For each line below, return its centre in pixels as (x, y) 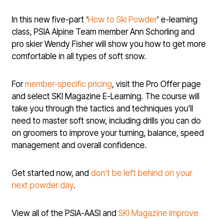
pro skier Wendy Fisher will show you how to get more (109, 44)
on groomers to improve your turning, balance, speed (108, 133)
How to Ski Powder (122, 20)
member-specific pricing (68, 84)
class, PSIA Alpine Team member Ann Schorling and (103, 32)
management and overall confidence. (79, 145)
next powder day (43, 186)
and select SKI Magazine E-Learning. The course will (106, 97)
